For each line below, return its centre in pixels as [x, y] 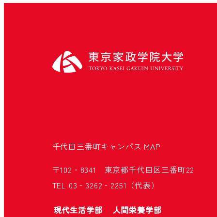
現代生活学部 [78, 210]
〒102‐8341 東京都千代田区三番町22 [123, 170]
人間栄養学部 [141, 210]
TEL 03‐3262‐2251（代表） [106, 185]
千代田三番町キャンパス [98, 146]
